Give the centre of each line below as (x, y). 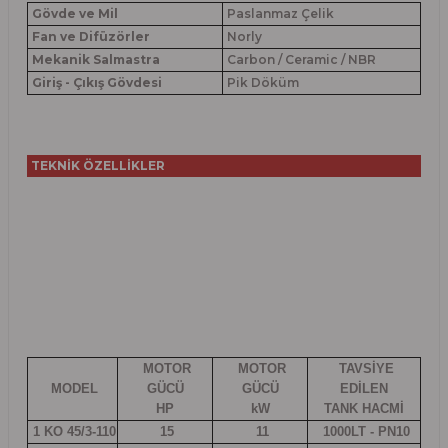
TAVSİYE (364, 368)
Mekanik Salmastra (96, 59)
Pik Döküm (261, 82)
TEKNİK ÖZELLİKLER (98, 165)
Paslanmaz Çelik (279, 13)
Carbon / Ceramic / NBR (300, 59)
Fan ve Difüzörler (91, 36)
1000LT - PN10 (364, 431)
